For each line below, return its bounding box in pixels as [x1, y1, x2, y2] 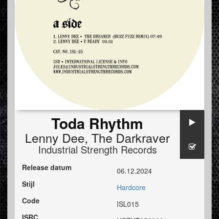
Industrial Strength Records [38, 142, 157, 157]
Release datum [22, 162, 71, 173]
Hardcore [117, 182, 146, 193]
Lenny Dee [25, 129, 85, 147]
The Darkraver [91, 129, 170, 147]
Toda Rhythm [51, 112, 143, 134]
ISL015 [117, 199, 139, 209]
